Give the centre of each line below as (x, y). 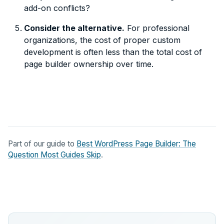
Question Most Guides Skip (54, 154)
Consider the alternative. (74, 28)
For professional (157, 28)
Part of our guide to (42, 143)
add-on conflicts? (57, 8)
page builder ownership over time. (89, 64)
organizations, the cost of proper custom (102, 40)
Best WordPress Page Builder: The (136, 143)
